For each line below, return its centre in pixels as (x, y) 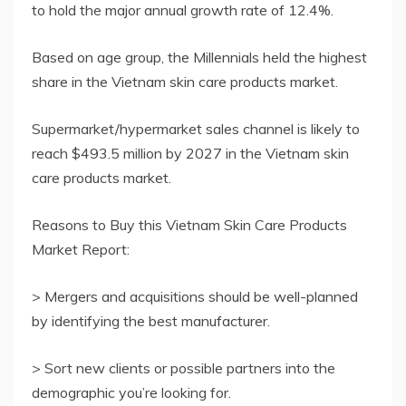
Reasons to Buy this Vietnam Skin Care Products (189, 224)
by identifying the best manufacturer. (151, 320)
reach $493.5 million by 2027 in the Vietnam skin (190, 153)
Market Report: (81, 249)
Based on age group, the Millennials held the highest (199, 57)
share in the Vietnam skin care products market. (185, 81)
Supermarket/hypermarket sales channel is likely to (196, 128)
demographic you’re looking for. (131, 392)
